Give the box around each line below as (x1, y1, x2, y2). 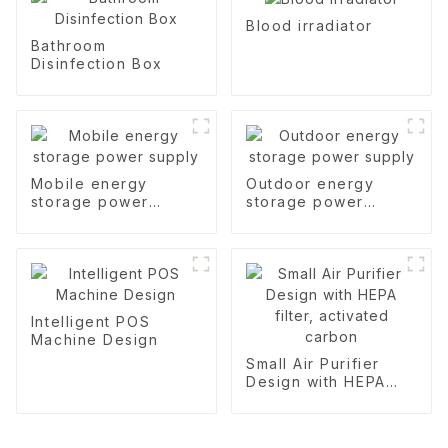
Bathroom (30, 36, 107, 54)
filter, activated (245, 390, 370, 408)
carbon (245, 408, 303, 426)
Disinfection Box (30, 54, 163, 72)
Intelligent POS (30, 312, 151, 330)
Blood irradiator (245, 17, 373, 35)
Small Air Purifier (245, 354, 380, 372)
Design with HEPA (245, 372, 386, 390)
